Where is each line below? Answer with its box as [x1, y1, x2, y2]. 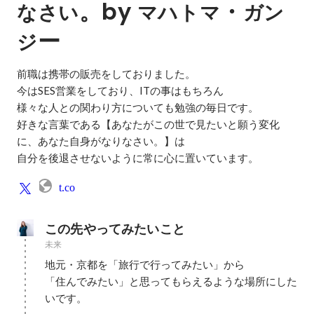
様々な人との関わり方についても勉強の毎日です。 [17, 101, 259, 114]
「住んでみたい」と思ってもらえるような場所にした [45, 275, 297, 287]
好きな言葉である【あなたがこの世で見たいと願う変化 [17, 118, 280, 130]
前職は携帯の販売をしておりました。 [17, 67, 196, 80]
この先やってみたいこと [45, 220, 185, 238]
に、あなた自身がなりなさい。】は [17, 135, 185, 147]
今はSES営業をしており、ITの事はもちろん [17, 84, 224, 97]
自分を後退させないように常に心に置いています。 [17, 151, 259, 164]
